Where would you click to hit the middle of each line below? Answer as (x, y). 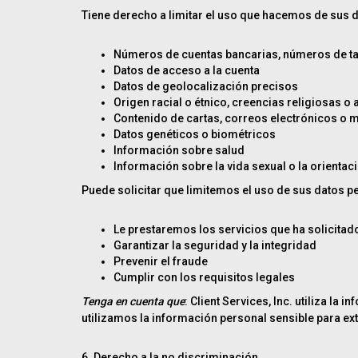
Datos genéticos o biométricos (195, 134)
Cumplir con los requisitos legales (204, 277)
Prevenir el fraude (161, 261)
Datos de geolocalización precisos (206, 86)
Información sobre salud (179, 150)
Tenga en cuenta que (133, 301)
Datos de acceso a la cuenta (187, 70)
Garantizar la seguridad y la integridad (215, 245)
